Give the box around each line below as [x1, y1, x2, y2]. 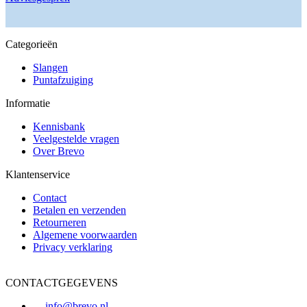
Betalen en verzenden [33, 204, 126, 217]
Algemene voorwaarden [33, 229, 137, 241]
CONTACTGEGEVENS [5, 277, 118, 289]
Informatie [5, 97, 50, 110]
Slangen [33, 62, 68, 74]
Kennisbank [33, 121, 85, 133]
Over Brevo [33, 145, 84, 158]
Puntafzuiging [33, 74, 93, 86]
